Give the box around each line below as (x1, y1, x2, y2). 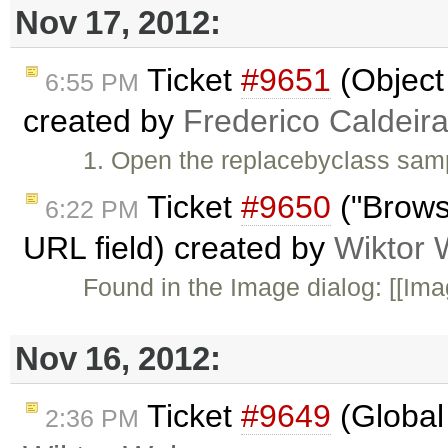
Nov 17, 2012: (15, 3, 221, 41)
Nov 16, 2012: (15, 339, 221, 377)
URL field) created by (23, 230, 334, 267)
